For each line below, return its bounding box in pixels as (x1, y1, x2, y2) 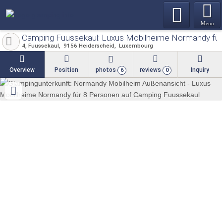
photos (95, 66, 117, 73)
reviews (139, 66, 163, 73)
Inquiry (191, 66, 210, 73)
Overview (9, 66, 35, 73)
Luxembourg (119, 42, 153, 49)
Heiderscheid (79, 42, 114, 49)
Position (55, 66, 79, 73)
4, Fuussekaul (22, 42, 59, 49)
